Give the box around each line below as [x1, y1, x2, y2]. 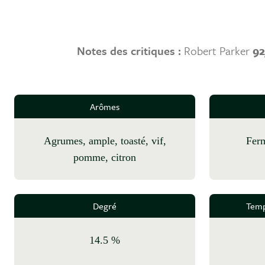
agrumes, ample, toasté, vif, [43, 135, 51, 147]
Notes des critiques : [76, 43, 184, 59]
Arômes [90, 100, 119, 114]
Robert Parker [183, 43, 253, 59]
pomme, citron [73, 151, 136, 164]
